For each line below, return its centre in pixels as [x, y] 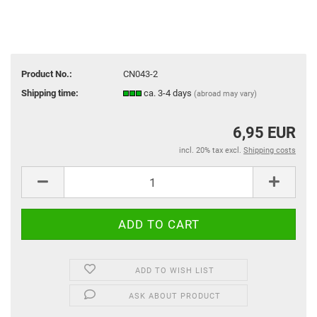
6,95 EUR [264, 133]
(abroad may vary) [226, 93]
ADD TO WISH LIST [175, 271]
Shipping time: [50, 93]
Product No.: [47, 74]
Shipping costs [270, 150]
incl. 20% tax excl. [211, 150]
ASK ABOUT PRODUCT [175, 296]
